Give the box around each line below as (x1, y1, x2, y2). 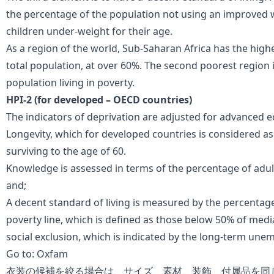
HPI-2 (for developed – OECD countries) (6, 92, 192, 106)
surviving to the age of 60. (6, 144, 126, 158)
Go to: (6, 246, 37, 261)
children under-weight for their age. (6, 24, 172, 38)
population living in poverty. (6, 75, 135, 89)
